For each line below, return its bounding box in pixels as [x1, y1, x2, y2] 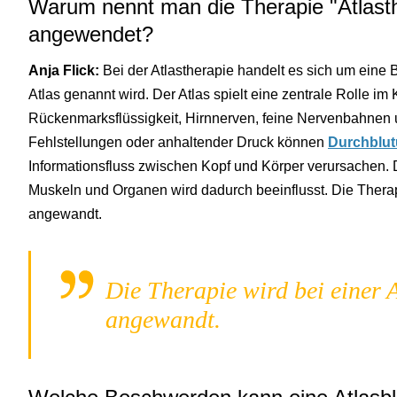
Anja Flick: [28, 62, 99, 78]
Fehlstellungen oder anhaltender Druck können [28, 134, 328, 150]
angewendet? [28, 21, 153, 46]
